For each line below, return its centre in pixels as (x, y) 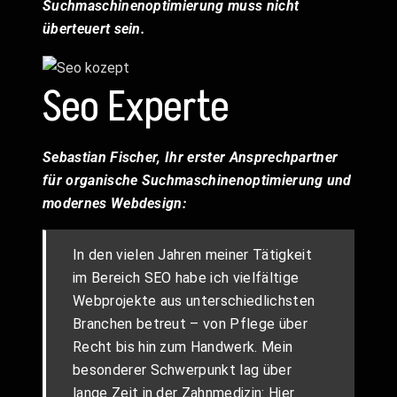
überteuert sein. (94, 29)
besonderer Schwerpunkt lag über (182, 370)
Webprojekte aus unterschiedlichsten (194, 300)
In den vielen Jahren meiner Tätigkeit (192, 254)
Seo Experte (140, 105)
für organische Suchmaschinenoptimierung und (197, 180)
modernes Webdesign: (115, 203)
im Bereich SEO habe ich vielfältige (186, 277)
